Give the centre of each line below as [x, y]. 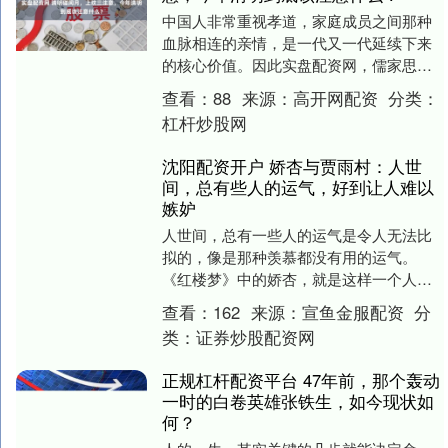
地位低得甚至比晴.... [229, 323]
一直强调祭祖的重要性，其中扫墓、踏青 [296, 87]
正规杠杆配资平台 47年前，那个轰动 [300, 380]
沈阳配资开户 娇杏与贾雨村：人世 [291, 166]
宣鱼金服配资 [355, 312]
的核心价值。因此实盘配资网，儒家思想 [296, 65]
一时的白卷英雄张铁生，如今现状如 [297, 401]
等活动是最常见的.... [229, 109]
